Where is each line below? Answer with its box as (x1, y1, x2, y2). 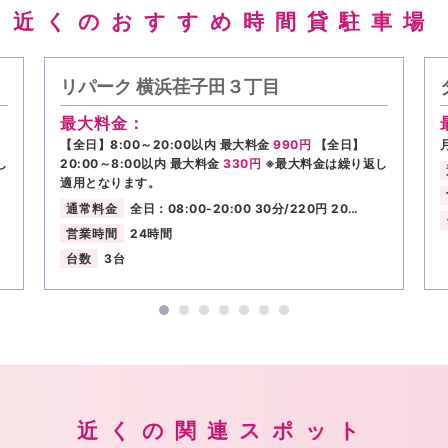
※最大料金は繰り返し (264, 155, 388, 171)
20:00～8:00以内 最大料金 (60, 155, 223, 171)
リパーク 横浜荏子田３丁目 (60, 75, 280, 97)
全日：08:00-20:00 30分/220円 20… (130, 201, 359, 217)
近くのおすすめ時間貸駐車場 (13, 8, 435, 34)
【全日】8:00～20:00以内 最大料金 (60, 136, 273, 152)
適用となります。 (60, 174, 160, 190)
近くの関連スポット (77, 418, 371, 444)
